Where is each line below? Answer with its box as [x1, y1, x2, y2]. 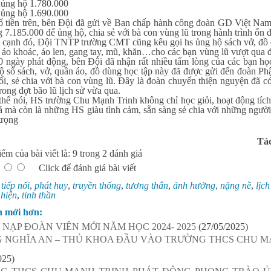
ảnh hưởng [173, 180, 215, 191]
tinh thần [22, 190, 56, 200]
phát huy [34, 180, 68, 191]
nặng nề [220, 180, 251, 191]
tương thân [126, 180, 168, 191]
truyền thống [73, 180, 121, 191]
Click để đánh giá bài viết [39, 163, 136, 173]
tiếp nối [1, 180, 30, 191]
